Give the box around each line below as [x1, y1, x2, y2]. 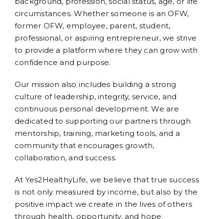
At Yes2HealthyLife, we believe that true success [15, 175, 199, 185]
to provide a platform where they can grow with [15, 45, 198, 55]
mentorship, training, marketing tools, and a [15, 129, 180, 138]
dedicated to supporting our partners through [15, 116, 191, 126]
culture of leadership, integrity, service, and [15, 92, 177, 102]
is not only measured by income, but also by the [15, 187, 198, 197]
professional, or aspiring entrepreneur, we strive [15, 33, 197, 43]
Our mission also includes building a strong [15, 80, 176, 89]
